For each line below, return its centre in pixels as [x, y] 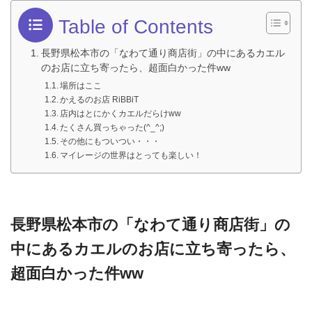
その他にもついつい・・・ [110, 141]
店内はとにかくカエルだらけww [121, 113]
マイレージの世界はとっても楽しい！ [131, 155]
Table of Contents [136, 26]
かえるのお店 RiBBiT [100, 99]
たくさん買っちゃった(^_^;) [112, 127]
